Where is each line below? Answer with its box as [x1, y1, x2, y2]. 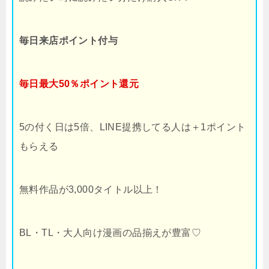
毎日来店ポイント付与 [19, 35, 118, 46]
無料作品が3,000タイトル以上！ [19, 184, 163, 195]
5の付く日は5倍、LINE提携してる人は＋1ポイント [19, 122, 246, 133]
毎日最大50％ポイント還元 [19, 79, 139, 89]
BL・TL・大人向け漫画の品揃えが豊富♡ [19, 228, 201, 238]
